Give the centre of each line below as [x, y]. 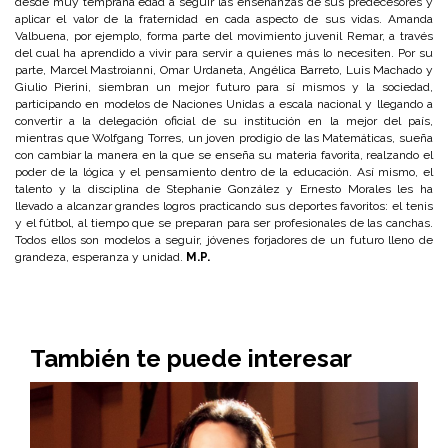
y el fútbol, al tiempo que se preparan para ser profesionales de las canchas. [224, 223]
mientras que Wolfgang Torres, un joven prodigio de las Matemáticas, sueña [224, 138]
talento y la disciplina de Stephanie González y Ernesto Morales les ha [224, 189]
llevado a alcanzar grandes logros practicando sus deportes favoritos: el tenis [224, 206]
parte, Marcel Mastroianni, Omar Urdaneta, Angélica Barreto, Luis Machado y [224, 70]
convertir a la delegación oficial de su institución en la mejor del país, [224, 121]
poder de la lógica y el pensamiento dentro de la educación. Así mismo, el [224, 172]
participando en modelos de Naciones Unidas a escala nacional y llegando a [224, 104]
